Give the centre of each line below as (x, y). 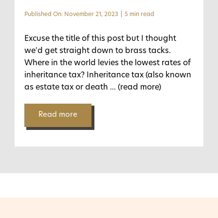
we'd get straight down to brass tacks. (97, 51)
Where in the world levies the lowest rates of (107, 63)
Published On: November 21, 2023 (71, 15)
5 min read (139, 15)
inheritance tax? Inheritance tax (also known (108, 75)
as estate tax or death (66, 88)
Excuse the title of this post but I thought (100, 39)
